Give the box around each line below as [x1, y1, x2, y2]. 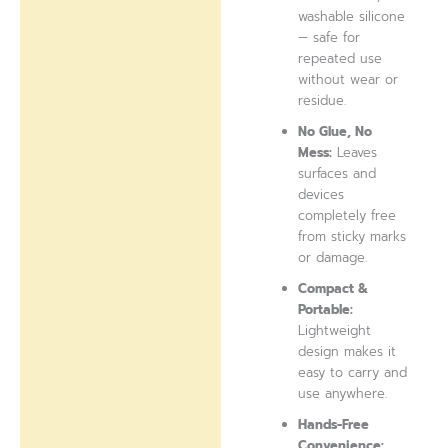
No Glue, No [298, 121, 373, 141]
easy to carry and [298, 362, 408, 382]
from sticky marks [298, 226, 407, 246]
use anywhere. [298, 383, 388, 403]
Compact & [298, 278, 369, 298]
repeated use [298, 48, 383, 68]
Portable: [298, 299, 354, 319]
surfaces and [298, 163, 377, 183]
